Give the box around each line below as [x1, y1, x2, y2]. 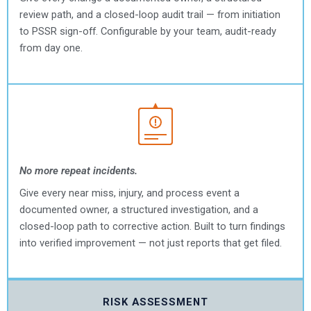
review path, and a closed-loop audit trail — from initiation [19, 8, 280, 22]
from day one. [19, 42, 83, 55]
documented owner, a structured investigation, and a [19, 203, 258, 216]
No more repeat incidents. [19, 164, 137, 177]
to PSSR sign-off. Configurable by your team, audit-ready [19, 25, 276, 38]
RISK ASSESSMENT [103, 296, 208, 309]
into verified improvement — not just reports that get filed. [19, 236, 282, 249]
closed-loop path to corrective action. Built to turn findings [19, 219, 285, 233]
